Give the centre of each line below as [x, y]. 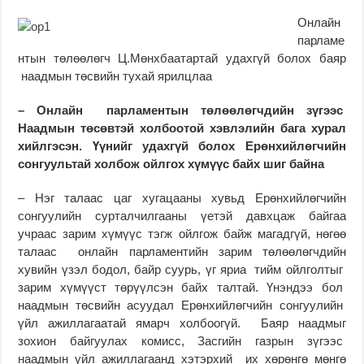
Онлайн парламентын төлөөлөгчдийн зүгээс [191, 110]
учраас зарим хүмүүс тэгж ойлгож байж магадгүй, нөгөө [182, 233]
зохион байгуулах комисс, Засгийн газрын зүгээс [182, 340]
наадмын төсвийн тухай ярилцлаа [115, 76]
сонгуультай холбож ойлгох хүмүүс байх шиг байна [171, 163]
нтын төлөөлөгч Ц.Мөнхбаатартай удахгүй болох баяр [182, 58]
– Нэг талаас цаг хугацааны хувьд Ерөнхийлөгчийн [182, 197]
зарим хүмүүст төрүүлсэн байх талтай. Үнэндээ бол [182, 287]
